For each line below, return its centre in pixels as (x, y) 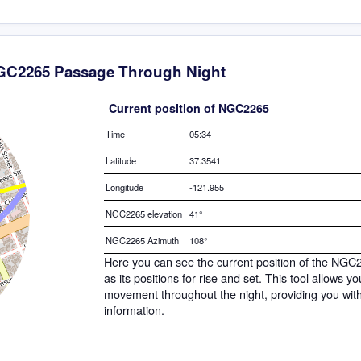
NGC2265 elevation (144, 213)
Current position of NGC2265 (189, 108)
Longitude (124, 187)
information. (134, 309)
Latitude (121, 160)
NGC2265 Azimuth (142, 240)
